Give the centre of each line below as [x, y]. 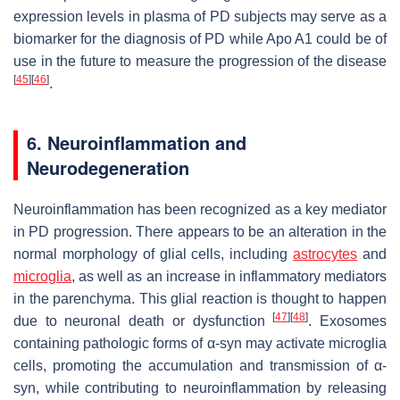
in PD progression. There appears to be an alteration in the [200, 231]
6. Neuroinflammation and [137, 142]
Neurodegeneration [108, 167]
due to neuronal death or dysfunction [143, 321]
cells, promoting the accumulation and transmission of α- [200, 365]
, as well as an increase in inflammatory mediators [229, 276]
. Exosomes [348, 321]
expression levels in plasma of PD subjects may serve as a [200, 16]
